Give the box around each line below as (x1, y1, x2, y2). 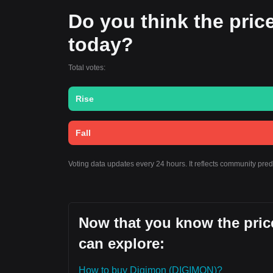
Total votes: (68, 63, 105, 72)
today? (68, 34, 133, 55)
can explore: (79, 235, 165, 252)
